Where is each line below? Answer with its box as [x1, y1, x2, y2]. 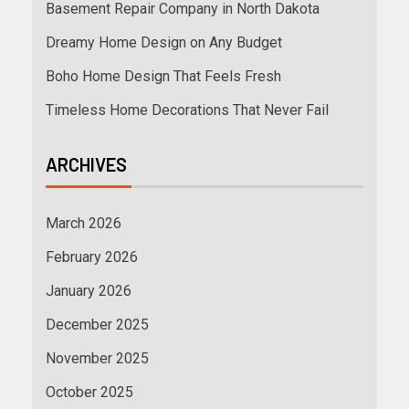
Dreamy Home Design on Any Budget [46, 33, 282, 51]
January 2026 [46, 281, 131, 299]
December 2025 [46, 315, 149, 333]
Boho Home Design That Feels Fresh [46, 67, 281, 85]
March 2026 [46, 214, 121, 232]
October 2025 [46, 383, 133, 401]
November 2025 [46, 349, 149, 367]
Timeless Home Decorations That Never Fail [46, 100, 329, 119]
